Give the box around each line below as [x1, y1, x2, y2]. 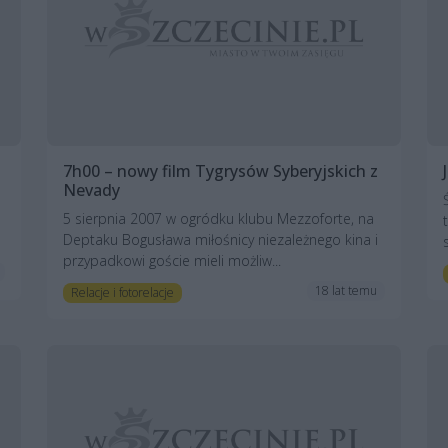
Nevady [63, 178, 120, 201]
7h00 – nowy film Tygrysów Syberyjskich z [63, 159, 378, 182]
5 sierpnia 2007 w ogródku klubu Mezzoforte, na [63, 208, 374, 228]
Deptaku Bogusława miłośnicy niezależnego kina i [63, 229, 378, 249]
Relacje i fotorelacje [70, 283, 174, 301]
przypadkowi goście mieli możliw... [63, 250, 281, 270]
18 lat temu [315, 282, 378, 300]
